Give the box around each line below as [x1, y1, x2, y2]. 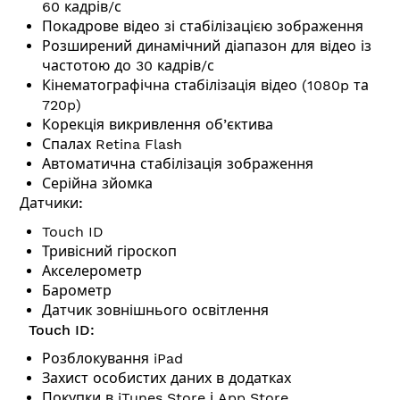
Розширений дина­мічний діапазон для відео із [42, 37, 371, 54]
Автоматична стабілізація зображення [42, 154, 313, 172]
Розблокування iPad [42, 349, 183, 367]
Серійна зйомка [42, 174, 153, 192]
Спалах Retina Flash [42, 135, 182, 153]
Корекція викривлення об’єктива [42, 115, 273, 133]
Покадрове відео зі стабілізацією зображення [42, 17, 363, 35]
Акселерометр [42, 262, 142, 279]
